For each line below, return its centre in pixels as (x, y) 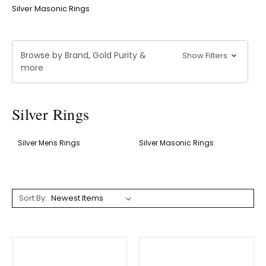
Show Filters (206, 55)
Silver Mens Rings (49, 142)
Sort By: (33, 198)
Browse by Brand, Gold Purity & (83, 55)
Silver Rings (51, 114)
